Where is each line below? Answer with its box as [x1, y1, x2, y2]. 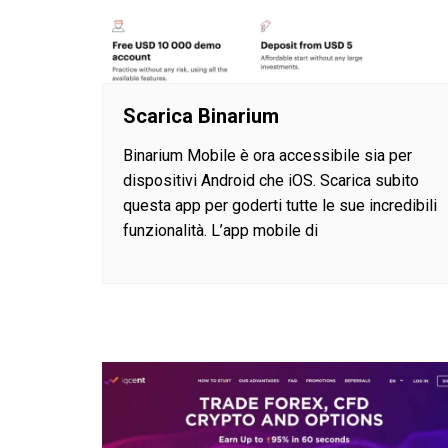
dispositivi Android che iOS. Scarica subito [123, 171, 419, 191]
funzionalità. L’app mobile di [123, 221, 318, 241]
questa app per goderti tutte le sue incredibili [123, 196, 437, 216]
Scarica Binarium [123, 104, 279, 129]
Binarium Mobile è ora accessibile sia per [123, 146, 412, 166]
